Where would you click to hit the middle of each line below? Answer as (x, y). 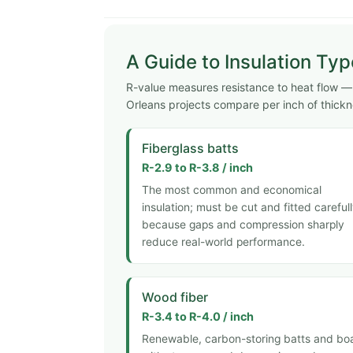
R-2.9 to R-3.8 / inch (197, 168)
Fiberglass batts (190, 148)
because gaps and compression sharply (243, 224)
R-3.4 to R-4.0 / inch (198, 317)
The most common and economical (232, 190)
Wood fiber (175, 297)
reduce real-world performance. (223, 242)
